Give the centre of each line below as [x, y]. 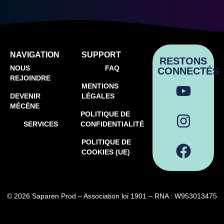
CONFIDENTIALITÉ [112, 124]
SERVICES [40, 124]
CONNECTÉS [188, 71]
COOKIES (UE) [105, 152]
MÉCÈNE [25, 106]
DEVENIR [25, 96]
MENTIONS [100, 86]
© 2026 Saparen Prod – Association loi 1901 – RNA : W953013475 [112, 196]
